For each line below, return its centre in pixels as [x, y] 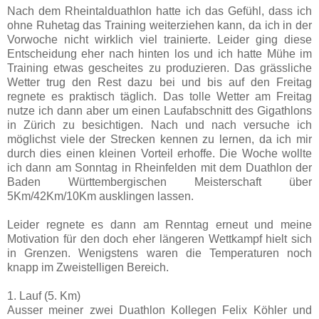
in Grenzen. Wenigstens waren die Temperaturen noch [159, 253]
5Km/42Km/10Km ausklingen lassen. [100, 197]
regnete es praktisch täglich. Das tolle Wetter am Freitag [159, 97]
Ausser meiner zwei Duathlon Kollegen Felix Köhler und [159, 310]
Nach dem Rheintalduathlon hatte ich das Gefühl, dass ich [159, 11]
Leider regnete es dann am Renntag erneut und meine [159, 225]
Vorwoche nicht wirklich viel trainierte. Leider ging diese [159, 40]
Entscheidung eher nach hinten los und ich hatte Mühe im [159, 54]
